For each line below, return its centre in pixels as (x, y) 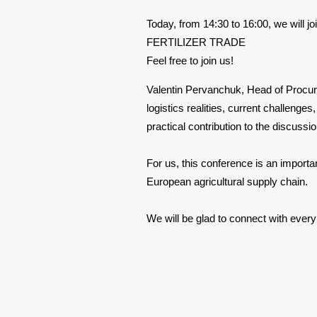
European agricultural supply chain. (229, 181)
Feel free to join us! (191, 60)
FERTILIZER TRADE (197, 42)
